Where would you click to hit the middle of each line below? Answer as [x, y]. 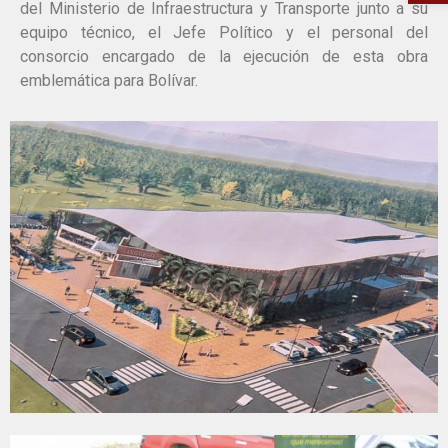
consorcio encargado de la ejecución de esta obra [224, 56]
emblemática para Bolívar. [109, 80]
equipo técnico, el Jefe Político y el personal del [224, 32]
